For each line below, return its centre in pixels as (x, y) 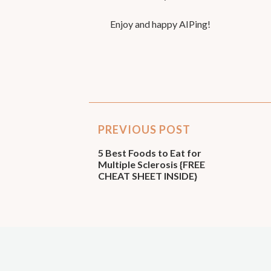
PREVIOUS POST (144, 129)
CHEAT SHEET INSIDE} (148, 176)
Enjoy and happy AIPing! (160, 24)
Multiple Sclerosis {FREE (152, 164)
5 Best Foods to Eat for (150, 153)
